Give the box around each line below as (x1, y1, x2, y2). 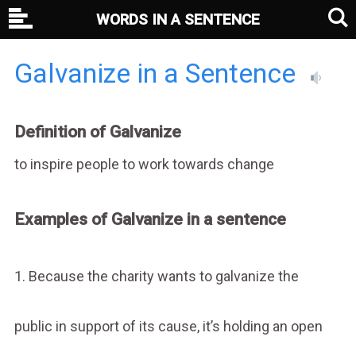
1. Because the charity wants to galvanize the (14, 267, 299, 284)
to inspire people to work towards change (14, 155, 274, 172)
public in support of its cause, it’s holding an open (14, 317, 323, 335)
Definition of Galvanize (14, 122, 181, 141)
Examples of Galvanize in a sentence (14, 209, 286, 229)
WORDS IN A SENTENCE (96, 10, 260, 29)
